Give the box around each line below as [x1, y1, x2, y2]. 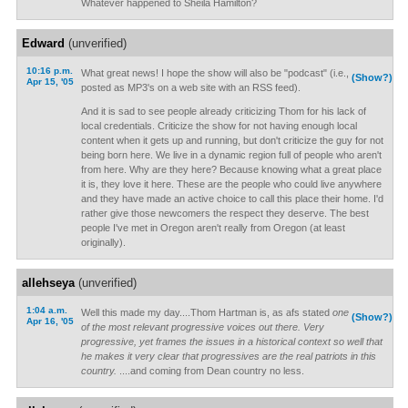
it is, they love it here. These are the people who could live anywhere [80, 178, 382, 189]
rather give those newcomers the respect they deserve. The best [80, 208, 369, 219]
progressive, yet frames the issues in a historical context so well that [80, 336, 382, 347]
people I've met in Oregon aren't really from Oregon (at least [80, 222, 345, 233]
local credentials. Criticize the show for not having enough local [80, 120, 357, 131]
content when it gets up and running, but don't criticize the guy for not [80, 135, 383, 146]
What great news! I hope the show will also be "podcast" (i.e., [80, 67, 349, 78]
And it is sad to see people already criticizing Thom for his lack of [80, 106, 366, 117]
